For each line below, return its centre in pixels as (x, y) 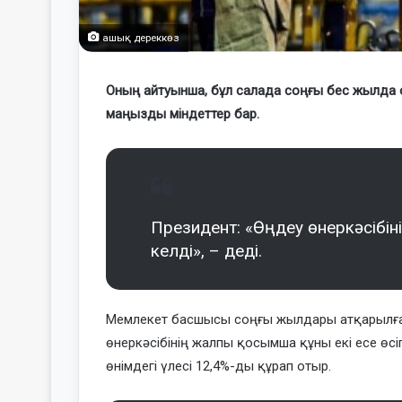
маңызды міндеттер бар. (183, 114)
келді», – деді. (206, 250)
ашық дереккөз (140, 37)
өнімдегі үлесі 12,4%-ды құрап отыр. (218, 366)
